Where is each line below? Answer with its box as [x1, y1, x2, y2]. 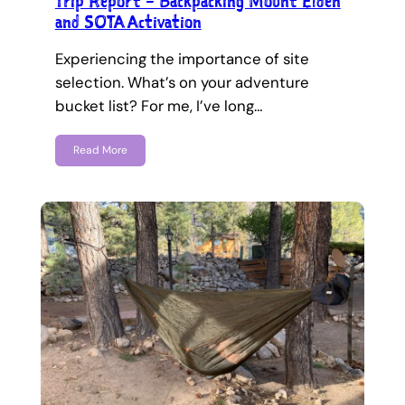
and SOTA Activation [54, 9, 202, 33]
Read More [72, 143, 127, 158]
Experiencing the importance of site [54, 48, 309, 69]
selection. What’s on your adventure [54, 71, 309, 92]
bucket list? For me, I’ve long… [54, 95, 263, 116]
